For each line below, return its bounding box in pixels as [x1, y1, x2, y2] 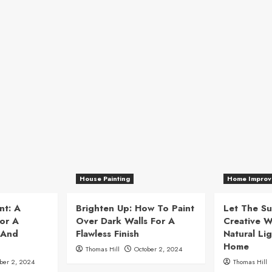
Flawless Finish [76, 226, 139, 240]
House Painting [80, 173, 130, 183]
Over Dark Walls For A [76, 214, 175, 228]
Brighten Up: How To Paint [76, 201, 194, 215]
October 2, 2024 [134, 243, 182, 254]
